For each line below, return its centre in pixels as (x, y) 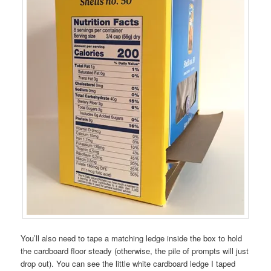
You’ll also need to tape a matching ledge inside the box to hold (132, 238)
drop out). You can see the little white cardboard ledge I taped (128, 263)
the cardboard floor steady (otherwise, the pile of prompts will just (135, 250)
